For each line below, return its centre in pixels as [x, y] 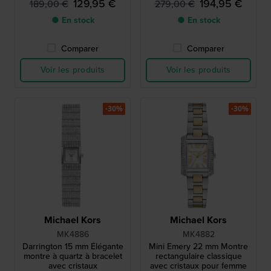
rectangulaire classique [198, 256]
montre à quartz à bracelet [73, 256]
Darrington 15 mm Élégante [73, 247]
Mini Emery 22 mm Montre [198, 247]
